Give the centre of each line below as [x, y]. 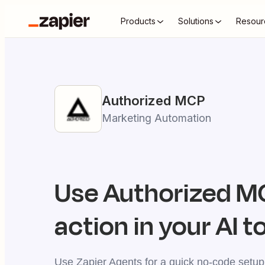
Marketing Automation [156, 118]
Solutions [196, 21]
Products [138, 21]
